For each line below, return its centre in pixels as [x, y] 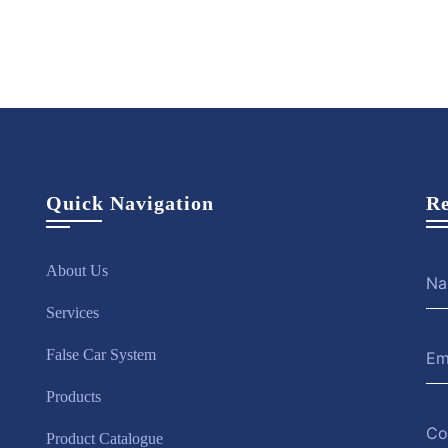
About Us [77, 271]
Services [72, 313]
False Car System [101, 355]
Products [73, 397]
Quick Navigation [130, 203]
